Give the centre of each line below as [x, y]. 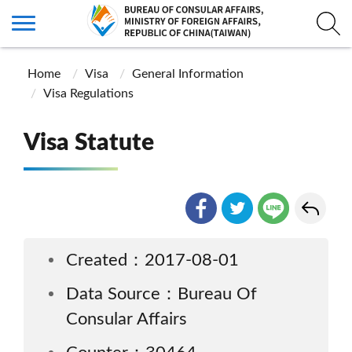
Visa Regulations [88, 94]
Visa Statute [89, 143]
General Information [188, 73]
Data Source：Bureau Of [161, 294]
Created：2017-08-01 [152, 260]
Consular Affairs [126, 319]
